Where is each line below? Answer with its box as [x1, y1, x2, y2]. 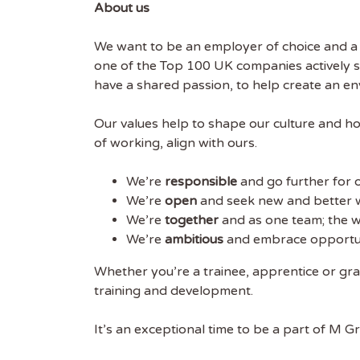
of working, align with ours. [94, 135, 257, 151]
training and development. [94, 283, 253, 299]
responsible [165, 174, 240, 190]
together [165, 212, 222, 228]
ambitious [165, 231, 227, 247]
